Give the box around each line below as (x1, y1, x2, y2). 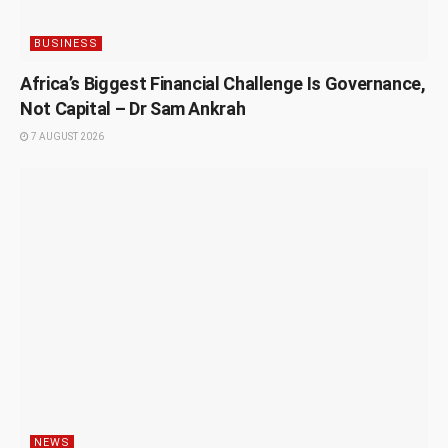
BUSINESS (34, 36, 98, 50)
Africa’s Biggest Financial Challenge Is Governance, (20, 72, 426, 94)
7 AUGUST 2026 (29, 130, 104, 142)
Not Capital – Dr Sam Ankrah (20, 97, 246, 119)
